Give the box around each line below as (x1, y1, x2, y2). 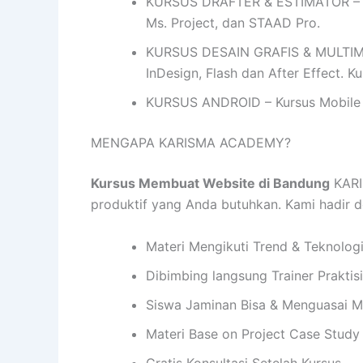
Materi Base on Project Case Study (146, 325, 360, 342)
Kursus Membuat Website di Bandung (91, 175, 330, 192)
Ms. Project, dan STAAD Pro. (146, 15, 320, 32)
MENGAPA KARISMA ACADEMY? (91, 135, 291, 152)
